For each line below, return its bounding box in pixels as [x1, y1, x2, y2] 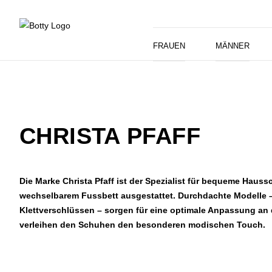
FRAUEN [153, 41, 185, 50]
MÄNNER [216, 41, 250, 50]
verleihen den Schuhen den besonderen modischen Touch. [19, 220, 265, 229]
